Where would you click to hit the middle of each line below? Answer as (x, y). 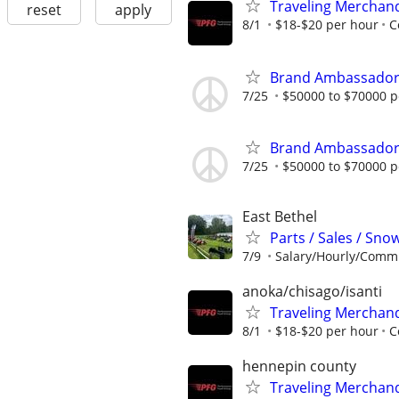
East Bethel (280, 216)
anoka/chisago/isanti (312, 292)
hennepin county (299, 366)
